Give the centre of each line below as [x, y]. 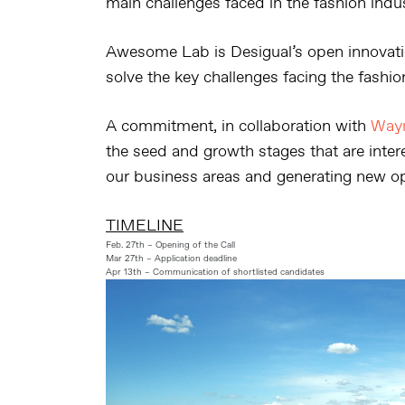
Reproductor [150, 291]
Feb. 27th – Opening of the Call [170, 245]
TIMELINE [145, 226]
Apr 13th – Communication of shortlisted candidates [215, 272]
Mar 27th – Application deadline [171, 259]
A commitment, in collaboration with [238, 127]
